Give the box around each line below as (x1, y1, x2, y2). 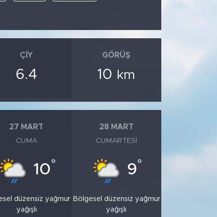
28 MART (99, 123, 134, 131)
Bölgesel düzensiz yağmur (72, 195, 160, 203)
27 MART (9, 123, 44, 131)
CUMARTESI (95, 137, 137, 145)
